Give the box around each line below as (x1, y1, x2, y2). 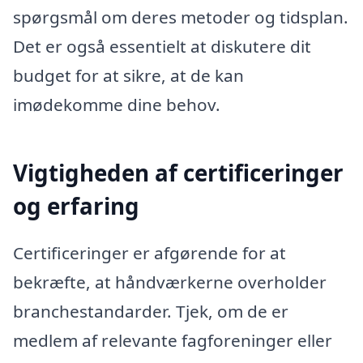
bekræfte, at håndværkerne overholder (13, 270, 327, 293)
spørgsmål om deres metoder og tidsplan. (13, 6, 348, 29)
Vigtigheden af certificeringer (13, 157, 344, 189)
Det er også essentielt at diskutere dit (13, 35, 311, 58)
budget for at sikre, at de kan (13, 64, 244, 88)
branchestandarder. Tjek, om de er (13, 299, 288, 322)
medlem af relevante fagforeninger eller (13, 328, 332, 352)
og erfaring (13, 190, 139, 222)
